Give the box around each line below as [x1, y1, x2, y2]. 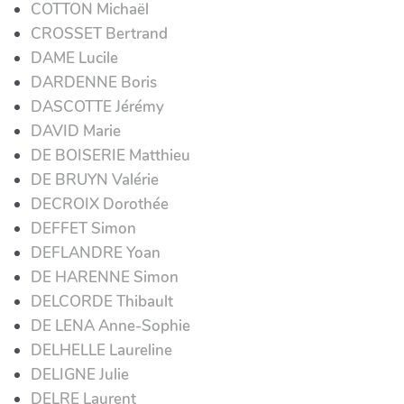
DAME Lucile [31, 47, 118, 69]
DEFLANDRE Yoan [31, 242, 161, 263]
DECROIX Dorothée [31, 193, 169, 215]
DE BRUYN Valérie [31, 169, 159, 190]
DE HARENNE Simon [31, 266, 179, 288]
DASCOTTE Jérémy [31, 96, 164, 117]
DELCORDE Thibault [31, 290, 173, 312]
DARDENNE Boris [31, 71, 157, 93]
